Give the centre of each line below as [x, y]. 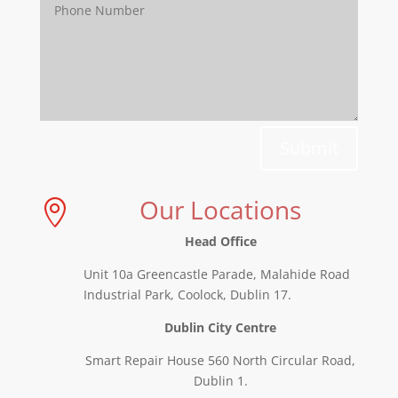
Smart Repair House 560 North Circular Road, [221, 360]
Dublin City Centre [221, 327]
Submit [310, 147]
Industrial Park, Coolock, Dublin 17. [187, 294]
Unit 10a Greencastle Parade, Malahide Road [216, 274]
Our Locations [221, 209]
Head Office [220, 241]
